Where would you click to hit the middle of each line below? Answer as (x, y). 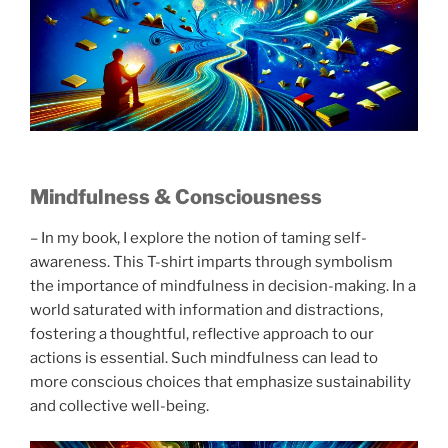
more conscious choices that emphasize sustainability (220, 382)
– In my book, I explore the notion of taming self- (198, 238)
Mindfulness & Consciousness (176, 197)
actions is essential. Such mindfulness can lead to (204, 358)
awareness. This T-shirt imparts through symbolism (211, 262)
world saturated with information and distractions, (206, 310)
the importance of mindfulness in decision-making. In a (223, 286)
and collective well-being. (119, 406)
